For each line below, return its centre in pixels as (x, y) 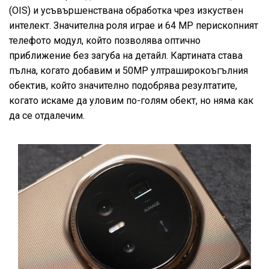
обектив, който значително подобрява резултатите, (123, 85)
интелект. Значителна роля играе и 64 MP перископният (134, 25)
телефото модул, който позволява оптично (105, 40)
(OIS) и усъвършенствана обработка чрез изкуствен (126, 10)
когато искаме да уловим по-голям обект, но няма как (131, 100)
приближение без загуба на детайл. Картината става (126, 55)
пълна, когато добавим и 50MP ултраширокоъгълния (128, 70)
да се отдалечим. (47, 115)
